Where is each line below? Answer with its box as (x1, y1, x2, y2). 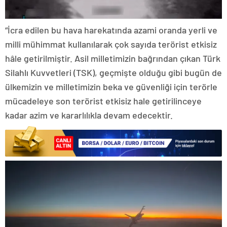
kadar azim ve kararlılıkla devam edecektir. (5, 109, 173, 121)
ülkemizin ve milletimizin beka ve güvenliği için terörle (5, 81, 217, 93)
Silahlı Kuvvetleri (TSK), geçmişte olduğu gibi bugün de (5, 67, 222, 79)
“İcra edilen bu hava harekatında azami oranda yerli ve (5, 24, 217, 36)
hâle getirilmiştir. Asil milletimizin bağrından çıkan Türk (5, 53, 220, 64)
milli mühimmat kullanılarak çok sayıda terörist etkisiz (5, 39, 217, 50)
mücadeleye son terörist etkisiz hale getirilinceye (5, 95, 202, 107)
